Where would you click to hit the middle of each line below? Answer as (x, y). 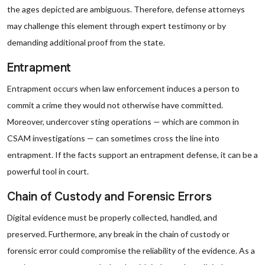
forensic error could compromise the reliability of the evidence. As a (131, 251)
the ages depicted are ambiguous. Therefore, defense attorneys (126, 9)
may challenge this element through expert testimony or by (117, 26)
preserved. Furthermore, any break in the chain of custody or (118, 234)
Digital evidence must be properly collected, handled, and (112, 217)
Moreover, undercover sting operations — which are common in (123, 122)
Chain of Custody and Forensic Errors (109, 197)
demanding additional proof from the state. (86, 42)
